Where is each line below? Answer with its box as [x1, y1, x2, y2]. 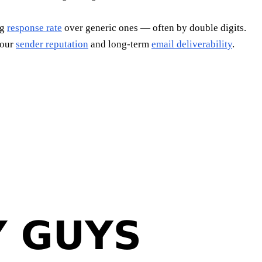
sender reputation [16, 38, 88, 50]
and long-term [88, 38, 151, 50]
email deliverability [151, 38, 232, 50]
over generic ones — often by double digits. [62, 22, 246, 33]
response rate [7, 22, 62, 33]
